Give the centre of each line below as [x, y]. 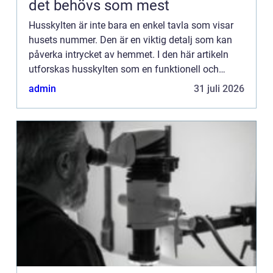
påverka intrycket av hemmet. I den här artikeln [129, 55]
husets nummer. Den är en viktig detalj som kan [130, 40]
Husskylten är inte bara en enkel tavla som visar [131, 26]
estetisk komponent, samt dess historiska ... [122, 84]
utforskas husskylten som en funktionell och [124, 69]
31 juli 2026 [219, 89]
